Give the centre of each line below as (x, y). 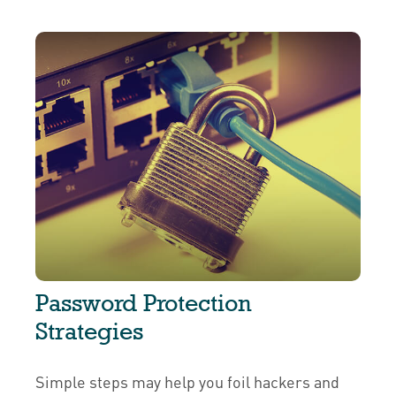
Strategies (89, 331)
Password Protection (143, 303)
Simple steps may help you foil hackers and (187, 382)
